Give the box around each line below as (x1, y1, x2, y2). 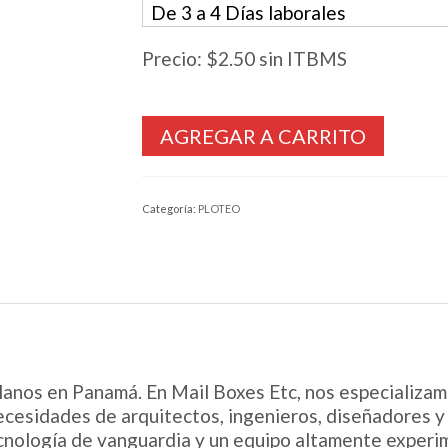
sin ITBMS (254, 47, 347, 70)
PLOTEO (197, 202, 240, 215)
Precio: (141, 47, 206, 70)
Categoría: (141, 202, 198, 215)
